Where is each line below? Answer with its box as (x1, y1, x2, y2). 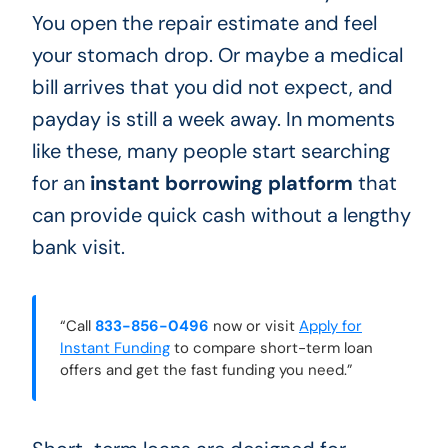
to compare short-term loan (169, 337, 373, 358)
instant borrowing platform (89, 169, 353, 196)
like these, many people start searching (31, 137, 390, 164)
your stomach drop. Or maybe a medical (31, 41, 403, 68)
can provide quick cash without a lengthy (31, 201, 411, 228)
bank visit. (31, 233, 125, 260)
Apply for (298, 315, 362, 336)
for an (31, 169, 90, 196)
